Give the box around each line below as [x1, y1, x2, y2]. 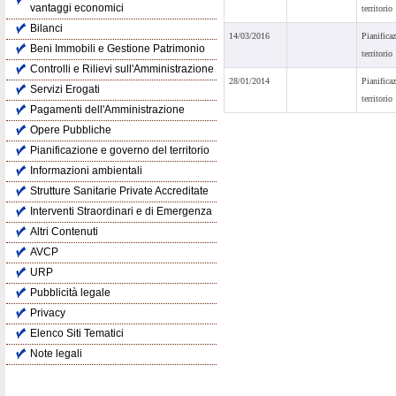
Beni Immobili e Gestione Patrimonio [30, 42, 205, 55]
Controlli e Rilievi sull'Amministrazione [30, 63, 214, 75]
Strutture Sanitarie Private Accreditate [30, 185, 209, 197]
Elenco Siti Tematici [30, 327, 124, 339]
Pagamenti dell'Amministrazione [30, 103, 185, 116]
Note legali [30, 347, 82, 360]
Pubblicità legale [30, 286, 110, 299]
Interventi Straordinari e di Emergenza [30, 205, 212, 217]
